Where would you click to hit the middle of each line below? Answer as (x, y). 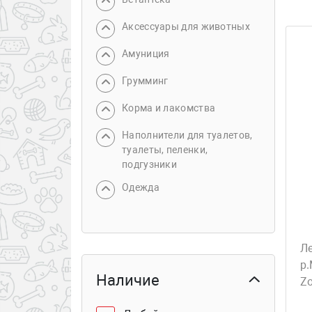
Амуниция (146, 54)
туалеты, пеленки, (165, 150)
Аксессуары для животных (186, 26)
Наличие (128, 280)
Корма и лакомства (169, 108)
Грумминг (145, 81)
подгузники (149, 164)
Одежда (141, 187)
